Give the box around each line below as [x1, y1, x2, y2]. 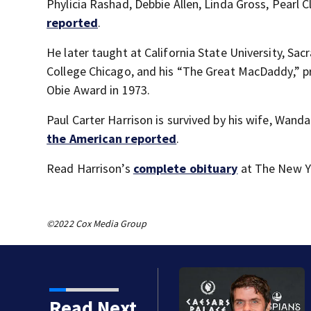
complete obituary [133, 160, 238, 177]
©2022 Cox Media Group [47, 217, 147, 230]
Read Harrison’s [47, 160, 133, 177]
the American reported [47, 131, 177, 147]
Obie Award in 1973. [47, 82, 151, 99]
